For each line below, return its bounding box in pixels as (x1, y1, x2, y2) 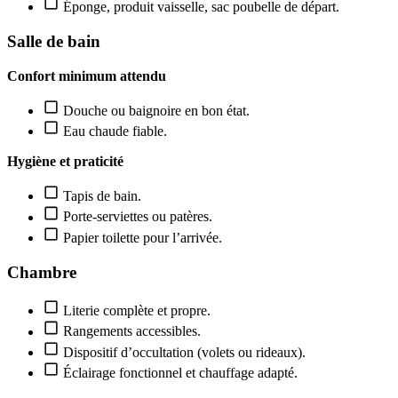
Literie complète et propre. (60, 303, 211, 319)
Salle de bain (7, 32, 100, 52)
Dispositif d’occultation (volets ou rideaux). (60, 344, 306, 360)
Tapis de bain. (60, 188, 142, 204)
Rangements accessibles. (60, 323, 202, 339)
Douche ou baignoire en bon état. (60, 103, 251, 119)
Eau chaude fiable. (60, 123, 168, 139)
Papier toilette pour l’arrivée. (60, 229, 223, 245)
